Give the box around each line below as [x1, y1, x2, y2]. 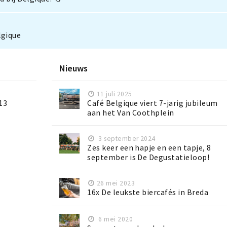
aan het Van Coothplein [87, 108, 174, 118]
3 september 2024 [96, 134, 156, 143]
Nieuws [59, 62, 88, 74]
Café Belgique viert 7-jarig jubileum [87, 98, 218, 108]
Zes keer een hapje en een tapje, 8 [87, 143, 211, 153]
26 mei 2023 [96, 179, 135, 188]
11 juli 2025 [96, 90, 132, 99]
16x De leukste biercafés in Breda [87, 187, 209, 198]
